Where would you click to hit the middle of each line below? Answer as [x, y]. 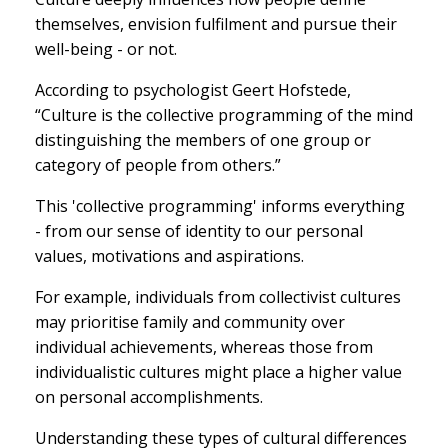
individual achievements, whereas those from [204, 346]
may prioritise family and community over [190, 321]
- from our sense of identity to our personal [199, 230]
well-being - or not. [106, 48]
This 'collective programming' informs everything [220, 205]
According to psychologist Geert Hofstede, [193, 89]
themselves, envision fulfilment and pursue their [216, 23]
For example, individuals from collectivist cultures [218, 296]
